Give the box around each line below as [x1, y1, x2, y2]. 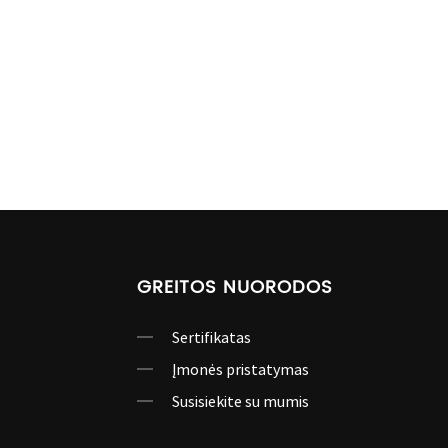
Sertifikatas [171, 327, 251, 347]
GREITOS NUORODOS [136, 273, 333, 302]
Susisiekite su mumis [171, 391, 309, 411]
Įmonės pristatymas [171, 359, 309, 379]
